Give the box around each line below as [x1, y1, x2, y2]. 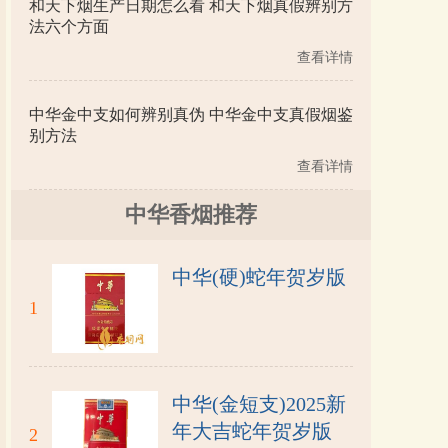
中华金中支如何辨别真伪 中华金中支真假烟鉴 [29, 106, 353, 123]
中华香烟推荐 [125, 202, 257, 227]
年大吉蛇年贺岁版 [172, 420, 332, 442]
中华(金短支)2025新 [172, 393, 346, 415]
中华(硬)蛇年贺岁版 [172, 266, 346, 288]
